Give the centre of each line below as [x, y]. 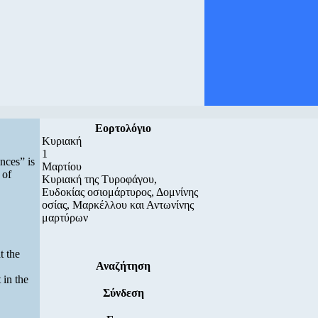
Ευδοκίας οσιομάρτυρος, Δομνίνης [120, 192]
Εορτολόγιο [123, 128]
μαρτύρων [65, 218]
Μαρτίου [62, 166]
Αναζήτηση [123, 266]
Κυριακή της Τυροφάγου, [99, 179]
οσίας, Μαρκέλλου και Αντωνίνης [118, 205]
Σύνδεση [123, 293]
